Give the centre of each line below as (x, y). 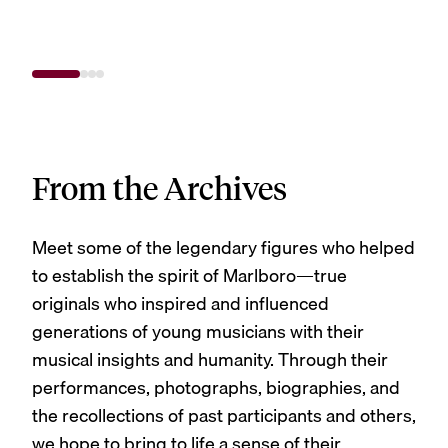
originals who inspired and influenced (180, 304)
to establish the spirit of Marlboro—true (189, 276)
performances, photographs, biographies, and (216, 388)
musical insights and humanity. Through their (210, 360)
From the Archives (159, 188)
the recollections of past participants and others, (224, 416)
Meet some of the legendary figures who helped (223, 248)
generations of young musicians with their (198, 332)
